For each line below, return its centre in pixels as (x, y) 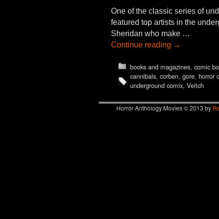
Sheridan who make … (151, 34)
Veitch (195, 86)
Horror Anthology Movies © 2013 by (164, 108)
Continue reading (142, 45)
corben (169, 76)
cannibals (143, 76)
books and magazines (160, 67)
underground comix (156, 86)
